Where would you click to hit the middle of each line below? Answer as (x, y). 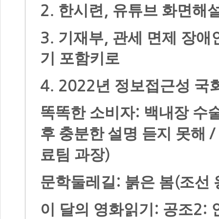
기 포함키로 (80, 58)
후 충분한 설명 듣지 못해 (125, 134)
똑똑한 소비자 (88, 113)
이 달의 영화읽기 (97, 209)
